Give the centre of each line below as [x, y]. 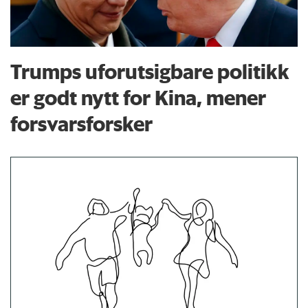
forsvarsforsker [82, 124]
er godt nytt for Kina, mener [139, 98]
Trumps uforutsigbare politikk [150, 71]
